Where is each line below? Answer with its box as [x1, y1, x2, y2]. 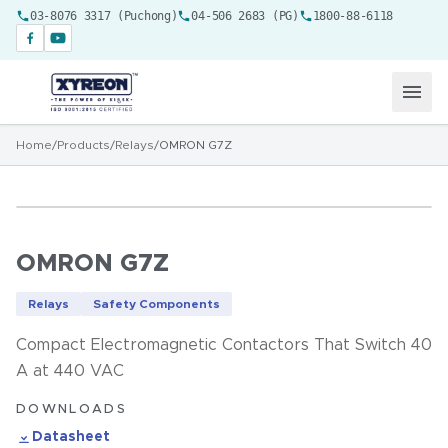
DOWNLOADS [16, 403, 128, 416]
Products [57, 139, 110, 151]
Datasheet [32, 430, 110, 444]
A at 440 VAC [16, 363, 124, 379]
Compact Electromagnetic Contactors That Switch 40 [16, 337, 432, 353]
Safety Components [93, 298, 220, 310]
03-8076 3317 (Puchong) [30, 9, 178, 23]
